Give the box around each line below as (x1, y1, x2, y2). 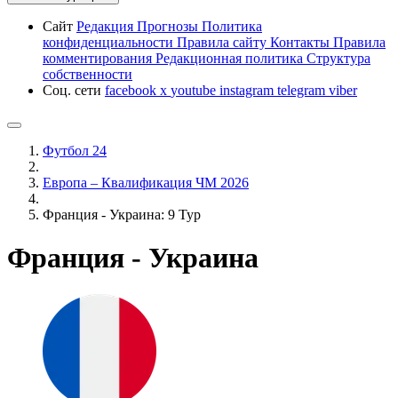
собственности (43, 67, 132, 82)
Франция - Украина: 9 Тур (43, 207, 201, 222)
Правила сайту (177, 35, 270, 50)
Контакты (270, 35, 333, 50)
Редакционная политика (155, 51, 306, 66)
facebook (105, 83, 160, 98)
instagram (219, 83, 277, 98)
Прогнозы (137, 19, 202, 34)
